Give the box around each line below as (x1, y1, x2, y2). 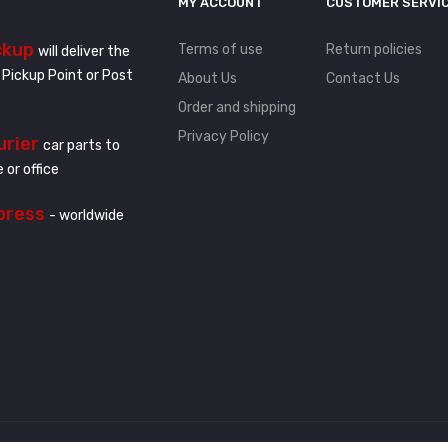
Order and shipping (178, 99, 296, 117)
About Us (178, 70, 237, 88)
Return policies (326, 41, 422, 59)
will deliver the (38, 43, 130, 61)
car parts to (43, 137, 120, 155)
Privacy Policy (178, 128, 269, 146)
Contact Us (326, 70, 400, 88)
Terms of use (178, 41, 263, 59)
